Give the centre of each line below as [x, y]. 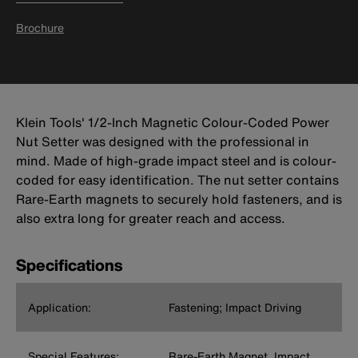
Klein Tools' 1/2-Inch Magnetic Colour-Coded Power [173, 123]
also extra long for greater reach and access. [151, 219]
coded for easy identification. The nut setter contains [177, 180]
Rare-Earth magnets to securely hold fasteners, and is [179, 199]
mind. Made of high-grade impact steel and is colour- [176, 161]
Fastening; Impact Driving [235, 308]
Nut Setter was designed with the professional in [163, 142]
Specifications [69, 265]
